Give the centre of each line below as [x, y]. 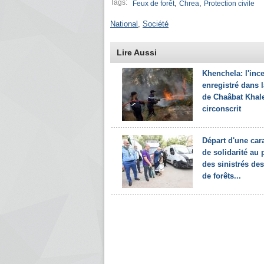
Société [156, 24]
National [124, 24]
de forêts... [222, 176]
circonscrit [222, 109]
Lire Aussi [137, 52]
